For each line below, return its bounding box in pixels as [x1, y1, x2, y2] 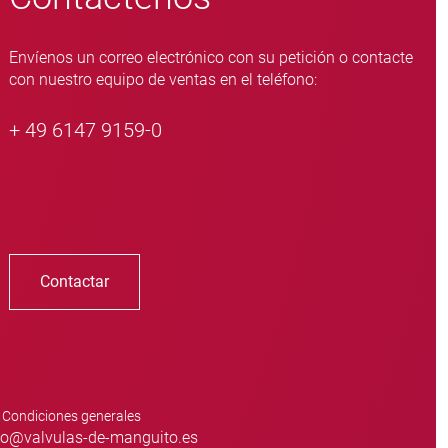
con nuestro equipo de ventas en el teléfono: [9, 70, 318, 90]
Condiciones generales [2, 408, 141, 425]
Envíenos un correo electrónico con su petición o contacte [9, 48, 414, 68]
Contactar [40, 272, 110, 292]
